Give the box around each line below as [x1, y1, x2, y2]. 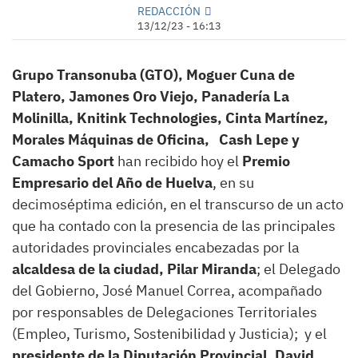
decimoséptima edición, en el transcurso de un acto [12, 194, 344, 213]
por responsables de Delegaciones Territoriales [12, 302, 317, 321]
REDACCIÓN [137, 2, 201, 18]
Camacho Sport [12, 151, 117, 170]
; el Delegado [257, 259, 340, 278]
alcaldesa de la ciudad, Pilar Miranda [12, 259, 257, 278]
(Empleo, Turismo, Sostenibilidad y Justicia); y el [12, 324, 327, 343]
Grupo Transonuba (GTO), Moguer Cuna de [12, 65, 295, 84]
